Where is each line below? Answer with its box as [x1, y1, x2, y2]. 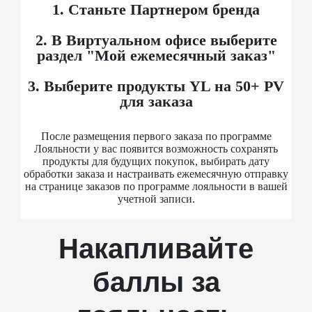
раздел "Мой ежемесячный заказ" [36, 46, 276, 64]
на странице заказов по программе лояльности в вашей [24, 180, 288, 192]
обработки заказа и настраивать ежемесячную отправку [24, 167, 288, 180]
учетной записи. [117, 192, 195, 205]
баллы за [92, 267, 220, 298]
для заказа [119, 92, 193, 110]
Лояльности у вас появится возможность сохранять [34, 142, 278, 155]
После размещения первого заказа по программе [40, 130, 272, 142]
